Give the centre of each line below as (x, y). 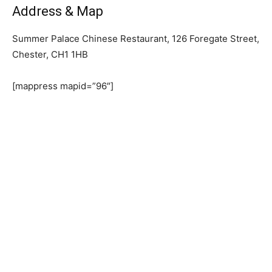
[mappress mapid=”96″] (63, 86)
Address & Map (58, 12)
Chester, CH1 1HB (50, 55)
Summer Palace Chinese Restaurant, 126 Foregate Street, (136, 39)
